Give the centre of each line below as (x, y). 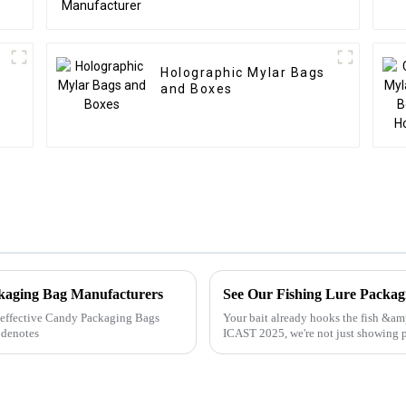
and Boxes (197, 89)
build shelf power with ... (283, 348)
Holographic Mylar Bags (243, 73)
